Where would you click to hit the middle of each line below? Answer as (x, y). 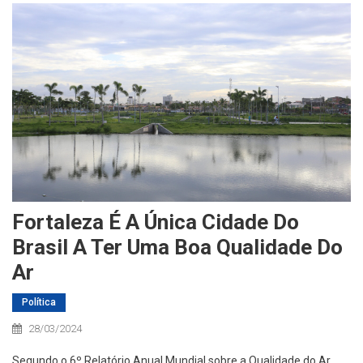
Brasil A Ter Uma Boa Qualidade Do (177, 248)
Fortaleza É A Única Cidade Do (156, 222)
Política (39, 303)
